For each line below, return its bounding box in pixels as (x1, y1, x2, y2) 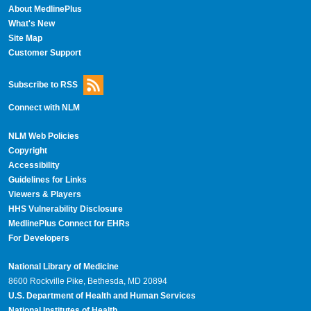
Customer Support (8, 48, 81, 58)
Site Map (8, 33, 42, 44)
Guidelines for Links (8, 175, 87, 185)
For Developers (8, 233, 69, 243)
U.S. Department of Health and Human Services (8, 290, 196, 301)
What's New (8, 19, 55, 29)
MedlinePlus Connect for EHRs (8, 219, 130, 229)
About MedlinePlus (8, 4, 82, 15)
